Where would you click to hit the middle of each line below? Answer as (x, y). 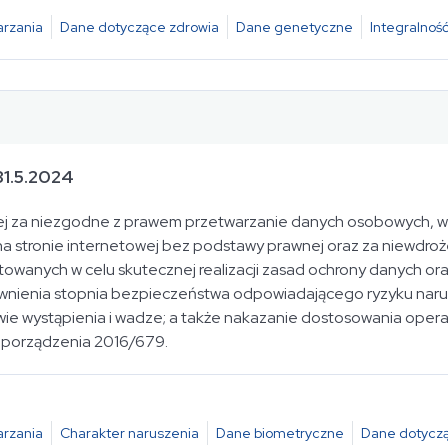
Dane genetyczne (294, 27)
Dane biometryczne (280, 432)
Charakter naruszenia (129, 432)
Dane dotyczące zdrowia (139, 27)
